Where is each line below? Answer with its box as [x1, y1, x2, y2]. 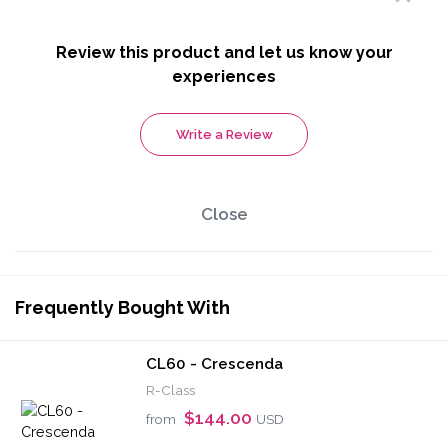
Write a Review [175, 126, 273, 142]
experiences [172, 66, 276, 86]
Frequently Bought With [15, 297, 230, 319]
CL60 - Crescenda [146, 355, 283, 374]
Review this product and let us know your [55, 42, 393, 62]
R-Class [146, 382, 195, 399]
